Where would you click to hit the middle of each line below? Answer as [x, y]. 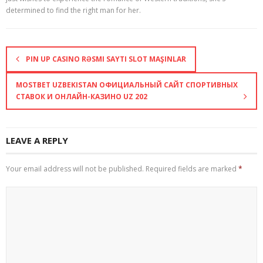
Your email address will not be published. [75, 168]
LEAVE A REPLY [37, 140]
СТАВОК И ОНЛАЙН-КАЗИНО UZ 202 [82, 96]
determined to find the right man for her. [73, 10]
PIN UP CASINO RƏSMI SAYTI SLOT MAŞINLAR [106, 59]
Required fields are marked [192, 168]
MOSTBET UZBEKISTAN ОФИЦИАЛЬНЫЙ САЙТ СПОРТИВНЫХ [127, 85]
